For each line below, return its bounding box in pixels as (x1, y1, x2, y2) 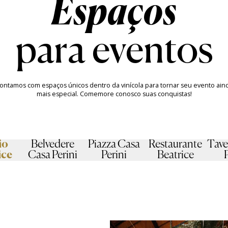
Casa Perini (27, 149, 77, 161)
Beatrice (157, 149, 194, 161)
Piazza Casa (88, 138, 140, 150)
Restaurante (149, 138, 203, 150)
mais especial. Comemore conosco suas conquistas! (36, 89, 192, 98)
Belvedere (31, 138, 74, 150)
